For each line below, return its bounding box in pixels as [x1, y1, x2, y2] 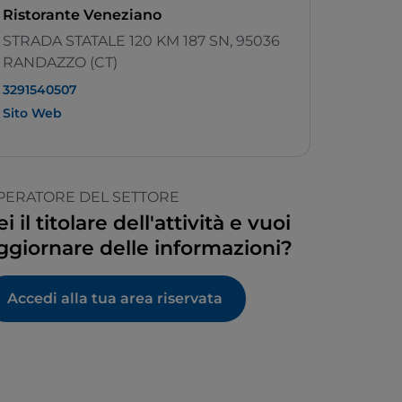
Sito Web [3, 105, 62, 122]
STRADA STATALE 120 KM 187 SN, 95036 [3, 32, 280, 50]
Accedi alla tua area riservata [7, 290, 223, 308]
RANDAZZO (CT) [3, 54, 118, 72]
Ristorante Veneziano [3, 6, 162, 24]
